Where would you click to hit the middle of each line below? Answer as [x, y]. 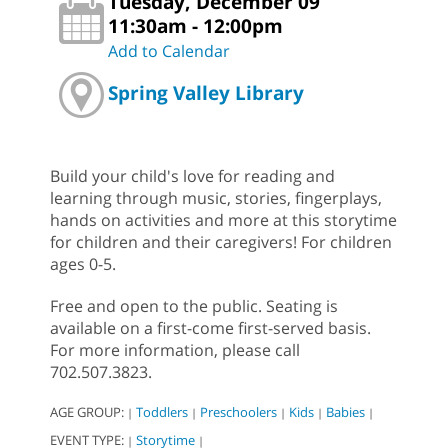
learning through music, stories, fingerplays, [216, 198]
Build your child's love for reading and [192, 176]
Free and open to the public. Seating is [194, 306]
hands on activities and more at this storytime [223, 220]
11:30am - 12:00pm [195, 26]
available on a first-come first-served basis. [210, 328]
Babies [345, 412]
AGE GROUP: [88, 412]
